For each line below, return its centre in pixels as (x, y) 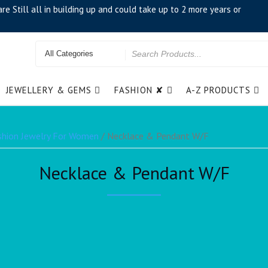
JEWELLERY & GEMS (49, 90)
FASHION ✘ (139, 90)
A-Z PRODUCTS (219, 90)
